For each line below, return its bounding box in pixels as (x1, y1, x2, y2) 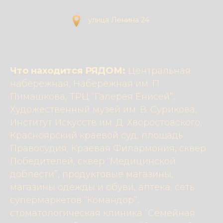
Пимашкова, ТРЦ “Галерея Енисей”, (10, 91, 175, 102)
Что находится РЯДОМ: (10, 65, 128, 76)
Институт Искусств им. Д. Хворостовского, (10, 117, 202, 128)
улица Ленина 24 (88, 15, 149, 24)
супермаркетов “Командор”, (10, 195, 139, 206)
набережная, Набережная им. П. (10, 78, 161, 89)
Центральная (128, 65, 191, 76)
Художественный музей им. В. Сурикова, (10, 104, 197, 115)
